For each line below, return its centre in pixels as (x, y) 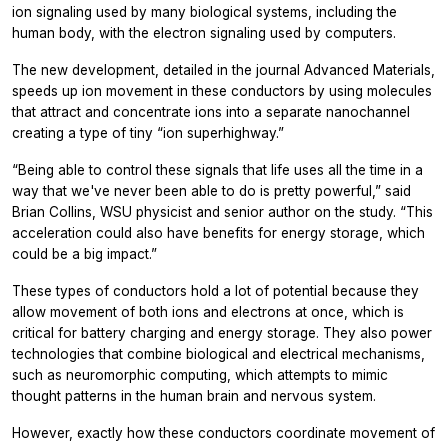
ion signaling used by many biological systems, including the (204, 12)
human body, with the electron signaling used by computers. (204, 33)
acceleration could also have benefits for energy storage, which (218, 233)
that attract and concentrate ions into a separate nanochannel (211, 112)
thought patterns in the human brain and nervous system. (194, 396)
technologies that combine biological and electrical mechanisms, (218, 354)
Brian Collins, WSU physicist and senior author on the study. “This (222, 212)
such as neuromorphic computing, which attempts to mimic (200, 375)
